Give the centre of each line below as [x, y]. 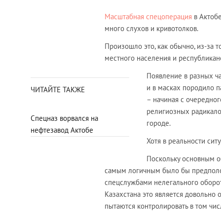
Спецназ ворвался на [64, 118]
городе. [160, 123]
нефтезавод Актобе [62, 130]
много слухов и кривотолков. [151, 29]
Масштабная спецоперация [148, 17]
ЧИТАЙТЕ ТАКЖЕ [58, 90]
